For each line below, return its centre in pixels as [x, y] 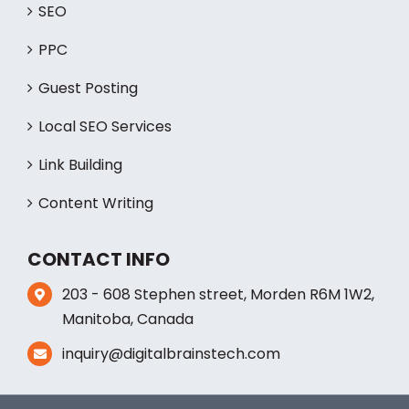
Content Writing [96, 257]
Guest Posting [88, 142]
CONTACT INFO [99, 314]
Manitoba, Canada [128, 373]
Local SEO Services [105, 181]
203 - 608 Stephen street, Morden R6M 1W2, [219, 349]
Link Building [80, 219]
